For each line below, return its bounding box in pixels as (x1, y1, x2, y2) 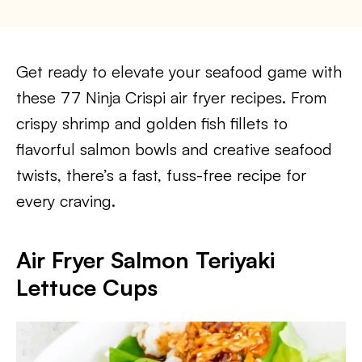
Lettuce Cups (16, 273, 158, 301)
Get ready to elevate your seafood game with (16, 61, 342, 82)
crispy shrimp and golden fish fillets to (16, 113, 288, 133)
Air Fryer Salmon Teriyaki (16, 246, 275, 274)
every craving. (16, 191, 116, 211)
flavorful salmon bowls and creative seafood (16, 139, 332, 159)
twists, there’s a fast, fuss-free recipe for (16, 165, 306, 185)
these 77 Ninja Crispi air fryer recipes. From (16, 87, 326, 107)
